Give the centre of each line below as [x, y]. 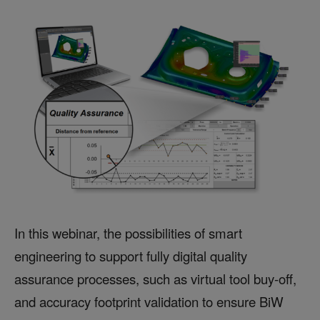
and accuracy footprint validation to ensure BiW [149, 302]
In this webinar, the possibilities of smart [128, 233]
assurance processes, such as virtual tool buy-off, [155, 279]
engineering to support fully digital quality [131, 256]
